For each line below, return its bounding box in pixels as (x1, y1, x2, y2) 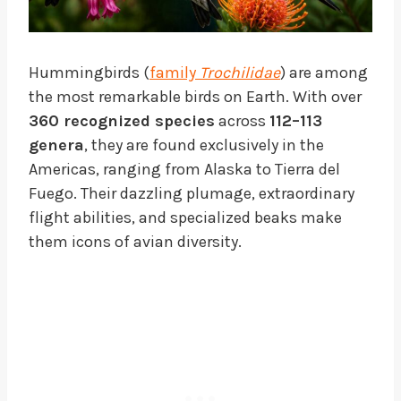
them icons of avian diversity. (29, 231, 242, 252)
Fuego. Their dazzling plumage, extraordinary (29, 183, 354, 203)
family (149, 62, 200, 82)
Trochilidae (200, 62, 280, 82)
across (215, 110, 269, 131)
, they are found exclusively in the (84, 134, 324, 155)
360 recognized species (29, 110, 215, 131)
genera (29, 134, 84, 155)
